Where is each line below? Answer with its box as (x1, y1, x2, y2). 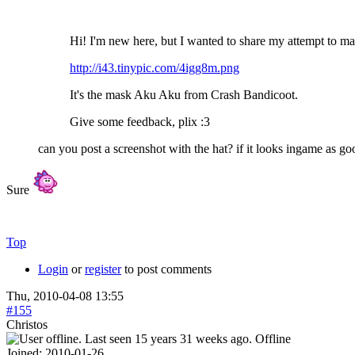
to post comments (121, 261, 212, 276)
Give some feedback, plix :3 (70, 114, 210, 128)
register (85, 261, 121, 276)
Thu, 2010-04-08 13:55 (6, 288, 124, 303)
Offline (255, 331, 291, 345)
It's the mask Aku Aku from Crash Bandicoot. (70, 87, 298, 101)
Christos (6, 317, 48, 331)
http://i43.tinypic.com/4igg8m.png (70, 60, 239, 74)
